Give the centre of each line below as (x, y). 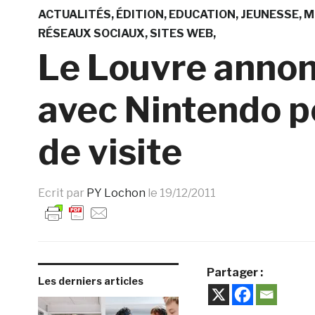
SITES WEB (181, 33)
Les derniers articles (90, 281)
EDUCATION (202, 14)
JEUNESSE (269, 14)
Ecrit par (62, 193)
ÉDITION (140, 14)
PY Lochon (116, 193)
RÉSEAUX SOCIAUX (91, 33)
